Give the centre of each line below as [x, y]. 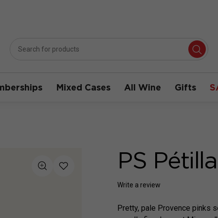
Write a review [139, 185]
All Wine [143, 88]
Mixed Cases [83, 88]
